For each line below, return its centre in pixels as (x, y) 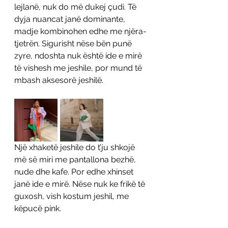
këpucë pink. (39, 209)
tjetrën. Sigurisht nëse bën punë (74, 44)
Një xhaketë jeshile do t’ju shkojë (76, 148)
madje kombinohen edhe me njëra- (80, 32)
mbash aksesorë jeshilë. (60, 80)
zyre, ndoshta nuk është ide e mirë (79, 56)
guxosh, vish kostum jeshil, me (73, 196)
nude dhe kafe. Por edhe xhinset (75, 172)
